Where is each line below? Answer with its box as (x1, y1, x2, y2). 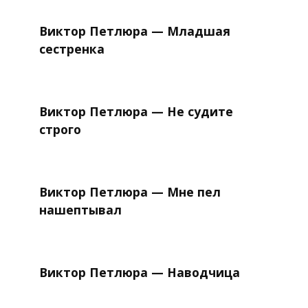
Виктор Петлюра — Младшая (38, 23, 230, 40)
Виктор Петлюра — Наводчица (38, 264, 240, 281)
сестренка (38, 41, 104, 58)
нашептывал (38, 201, 122, 219)
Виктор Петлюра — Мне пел (38, 184, 221, 201)
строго (38, 121, 81, 138)
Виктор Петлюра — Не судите (38, 103, 233, 120)
